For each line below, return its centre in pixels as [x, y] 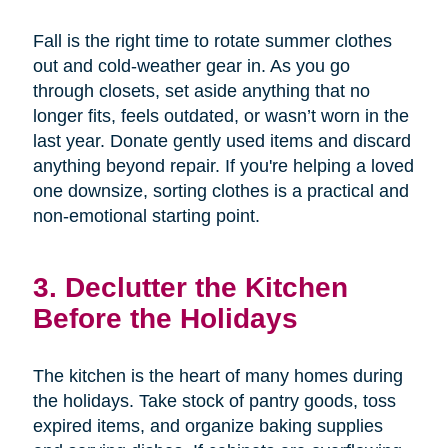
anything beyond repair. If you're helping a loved [223, 166]
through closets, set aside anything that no [201, 91]
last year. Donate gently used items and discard [221, 141]
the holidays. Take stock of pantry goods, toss [214, 401]
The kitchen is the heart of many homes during [217, 376]
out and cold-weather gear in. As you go [191, 66]
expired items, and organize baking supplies [207, 426]
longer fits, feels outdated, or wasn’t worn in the [220, 116]
